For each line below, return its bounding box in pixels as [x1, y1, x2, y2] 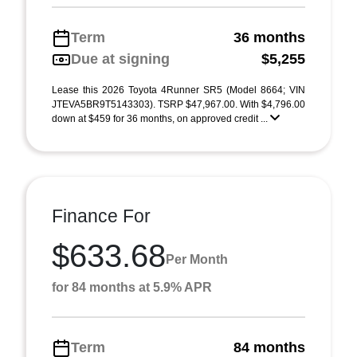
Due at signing [71, 51, 170, 67]
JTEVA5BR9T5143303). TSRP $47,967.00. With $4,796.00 [52, 99, 305, 110]
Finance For [52, 206, 151, 226]
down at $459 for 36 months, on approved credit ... [52, 113, 270, 124]
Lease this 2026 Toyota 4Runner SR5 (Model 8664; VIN [52, 84, 305, 96]
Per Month [166, 252, 228, 266]
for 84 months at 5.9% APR [52, 280, 212, 294]
